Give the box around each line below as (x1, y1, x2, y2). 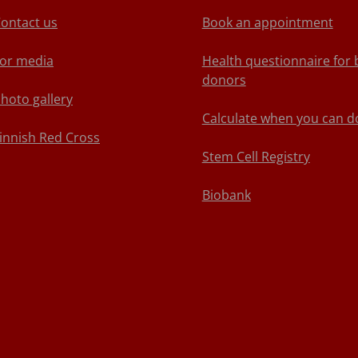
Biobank (201, 185, 251, 204)
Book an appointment (201, 13, 333, 31)
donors (201, 70, 246, 89)
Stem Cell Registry (201, 147, 310, 165)
